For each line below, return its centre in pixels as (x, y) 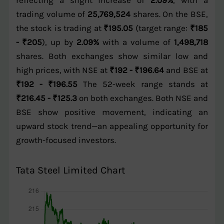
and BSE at (186, 70)
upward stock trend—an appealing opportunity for (112, 126)
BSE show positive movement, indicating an (112, 112)
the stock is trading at (59, 28)
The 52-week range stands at (142, 84)
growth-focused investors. (66, 140)
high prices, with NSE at (62, 70)
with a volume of (136, 42)
